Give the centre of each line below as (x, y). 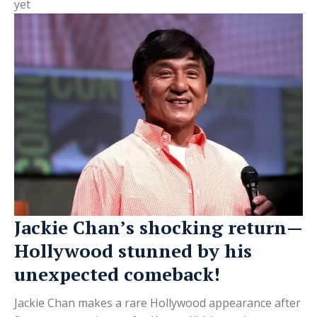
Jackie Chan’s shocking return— (158, 227)
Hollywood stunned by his (133, 250)
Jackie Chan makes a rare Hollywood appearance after (157, 302)
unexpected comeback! (117, 273)
